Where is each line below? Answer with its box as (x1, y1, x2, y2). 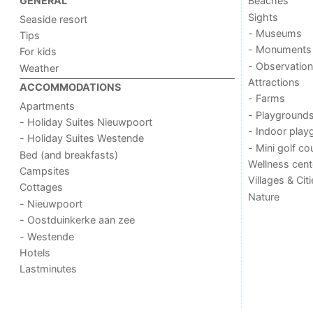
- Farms (247, 92, 285, 105)
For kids (20, 45, 57, 58)
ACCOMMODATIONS (20, 81, 122, 94)
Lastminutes (20, 263, 78, 275)
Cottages (20, 181, 64, 194)
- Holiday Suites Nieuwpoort (20, 115, 153, 128)
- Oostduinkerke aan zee (20, 214, 136, 226)
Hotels (20, 246, 51, 259)
